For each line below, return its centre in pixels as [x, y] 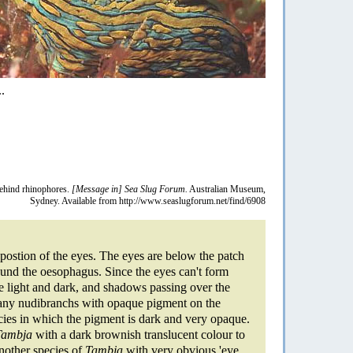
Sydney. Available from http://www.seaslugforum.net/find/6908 [148, 201]
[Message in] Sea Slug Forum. [130, 189]
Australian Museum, [227, 189]
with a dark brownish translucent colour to [139, 334]
